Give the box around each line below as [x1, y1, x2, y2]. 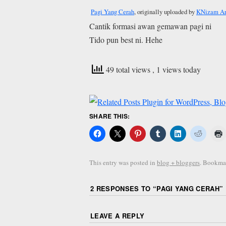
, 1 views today [152, 64, 201, 75]
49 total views [104, 64, 152, 75]
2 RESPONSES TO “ [90, 183, 157, 193]
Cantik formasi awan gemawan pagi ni [89, 21, 211, 32]
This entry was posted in [89, 158, 157, 167]
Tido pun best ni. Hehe [89, 34, 162, 45]
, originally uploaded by [134, 7, 196, 17]
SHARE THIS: [89, 111, 130, 121]
